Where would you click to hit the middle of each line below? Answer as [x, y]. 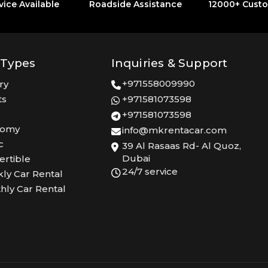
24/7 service [150, 172]
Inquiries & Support [169, 63]
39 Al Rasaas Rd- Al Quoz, [181, 146]
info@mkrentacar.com [174, 130]
